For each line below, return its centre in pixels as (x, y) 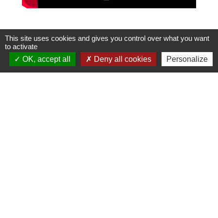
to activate (21, 46)
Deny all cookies (121, 59)
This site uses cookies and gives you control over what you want (107, 38)
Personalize (187, 59)
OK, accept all (45, 59)
